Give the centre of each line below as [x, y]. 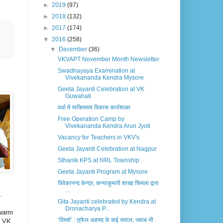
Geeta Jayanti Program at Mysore [103, 172]
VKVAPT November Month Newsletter [108, 59]
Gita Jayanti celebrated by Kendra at [107, 202]
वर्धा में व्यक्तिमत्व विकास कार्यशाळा [94, 108]
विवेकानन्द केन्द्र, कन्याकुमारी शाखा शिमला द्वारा [108, 183]
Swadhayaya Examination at [96, 71]
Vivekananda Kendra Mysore [104, 78]
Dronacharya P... [87, 209]
